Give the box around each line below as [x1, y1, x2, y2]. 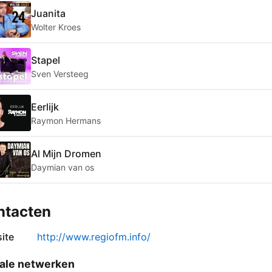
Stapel [31, 53, 60, 66]
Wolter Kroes [31, 21, 81, 32]
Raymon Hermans [31, 115, 101, 126]
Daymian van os [31, 161, 94, 172]
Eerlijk [31, 100, 59, 113]
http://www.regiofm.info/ [37, 231, 151, 243]
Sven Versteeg [31, 68, 89, 79]
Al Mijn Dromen [31, 147, 101, 160]
